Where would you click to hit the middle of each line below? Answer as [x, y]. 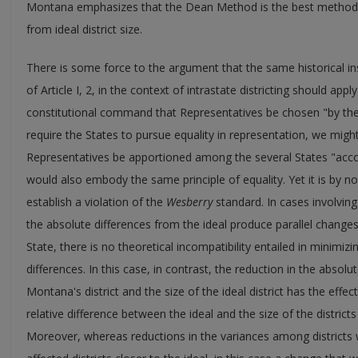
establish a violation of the [96, 201]
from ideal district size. [84, 29]
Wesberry [189, 201]
